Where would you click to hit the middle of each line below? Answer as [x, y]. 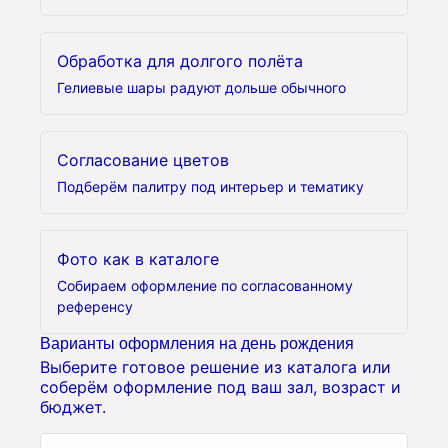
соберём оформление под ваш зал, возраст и [220, 387]
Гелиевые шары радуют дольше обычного [201, 87]
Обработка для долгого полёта [180, 61]
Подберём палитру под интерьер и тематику [210, 186]
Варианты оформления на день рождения [197, 343]
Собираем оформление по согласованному [205, 285]
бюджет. [73, 407]
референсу [95, 306]
